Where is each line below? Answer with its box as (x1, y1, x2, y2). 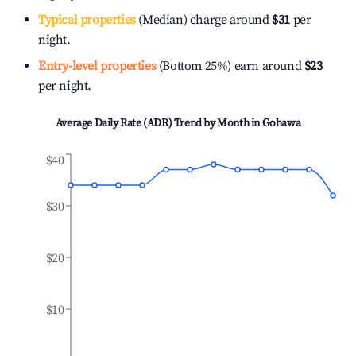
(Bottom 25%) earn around (156, 58, 302, 74)
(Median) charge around (135, 12, 269, 28)
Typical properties (38, 12, 136, 28)
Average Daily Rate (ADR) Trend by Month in (55, 116, 262, 130)
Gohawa (261, 116, 301, 130)
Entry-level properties (38, 58, 157, 74)
